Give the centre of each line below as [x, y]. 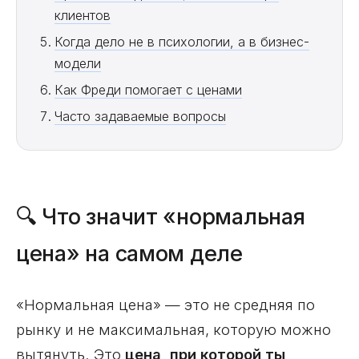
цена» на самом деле [129, 254]
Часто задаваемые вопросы [140, 116]
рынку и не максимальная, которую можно [173, 329]
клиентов [82, 15]
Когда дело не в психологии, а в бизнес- [182, 42]
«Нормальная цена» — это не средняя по [165, 305]
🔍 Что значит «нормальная [161, 217]
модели [77, 63]
